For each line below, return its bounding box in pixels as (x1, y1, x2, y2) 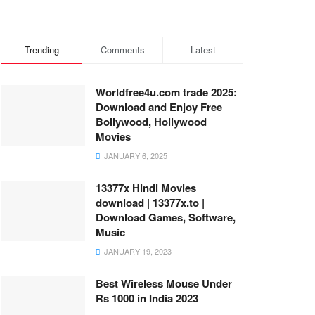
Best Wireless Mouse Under (96, 276, 232, 291)
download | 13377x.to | (96, 195, 205, 210)
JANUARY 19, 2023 (102, 245, 172, 257)
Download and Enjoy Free (96, 99, 222, 115)
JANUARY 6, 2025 (102, 150, 167, 161)
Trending (24, 43, 59, 56)
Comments (100, 43, 145, 56)
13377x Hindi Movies (96, 180, 196, 195)
